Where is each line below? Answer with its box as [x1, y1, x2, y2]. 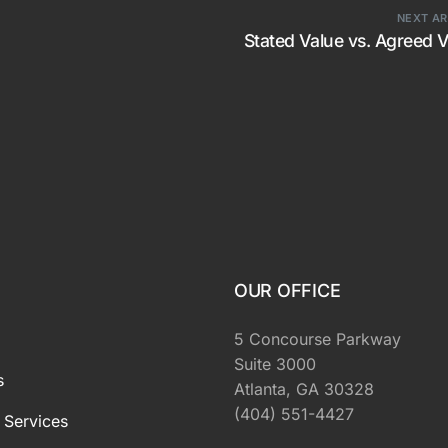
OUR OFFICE [234, 279, 341, 301]
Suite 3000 [234, 353, 316, 374]
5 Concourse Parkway [234, 328, 401, 349]
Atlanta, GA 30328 [234, 378, 374, 399]
